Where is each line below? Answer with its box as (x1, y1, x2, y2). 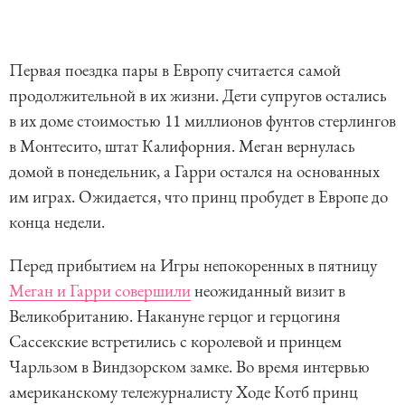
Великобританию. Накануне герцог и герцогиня (9, 304, 341, 327)
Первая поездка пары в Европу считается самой (9, 58, 341, 81)
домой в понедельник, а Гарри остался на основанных (9, 159, 380, 183)
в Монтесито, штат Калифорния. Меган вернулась (9, 134, 355, 157)
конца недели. (9, 210, 105, 233)
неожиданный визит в (191, 278, 345, 302)
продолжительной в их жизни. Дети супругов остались (9, 83, 387, 107)
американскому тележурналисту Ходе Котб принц (9, 380, 358, 403)
